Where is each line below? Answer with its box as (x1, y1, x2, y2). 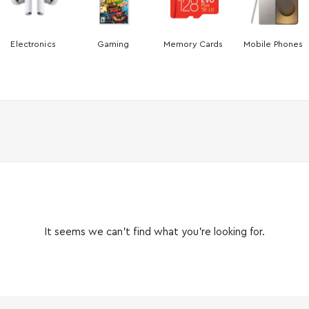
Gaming (97, 40, 132, 49)
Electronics (10, 40, 58, 49)
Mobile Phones (243, 40, 306, 49)
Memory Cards (163, 40, 226, 49)
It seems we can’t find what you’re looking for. (44, 227, 265, 238)
